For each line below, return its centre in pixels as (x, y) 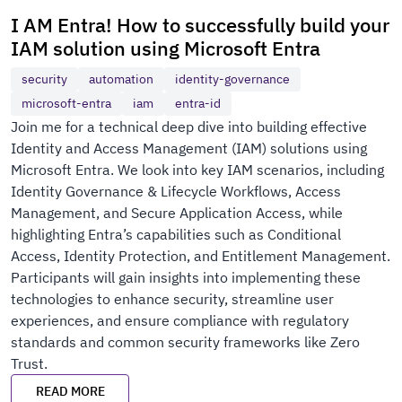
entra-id (198, 103)
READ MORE (70, 391)
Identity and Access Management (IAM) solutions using (189, 148)
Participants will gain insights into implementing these (186, 277)
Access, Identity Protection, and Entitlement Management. (201, 256)
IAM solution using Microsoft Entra (166, 48)
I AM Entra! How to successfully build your (200, 25)
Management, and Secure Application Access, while (177, 213)
